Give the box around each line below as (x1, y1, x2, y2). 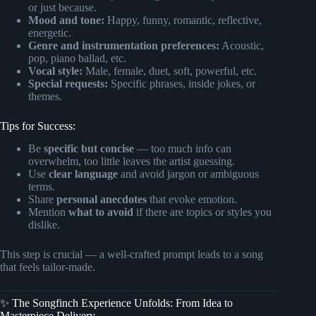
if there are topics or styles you (133, 206, 272, 219)
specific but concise (44, 142, 134, 155)
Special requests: (28, 77, 108, 90)
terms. (28, 181, 55, 193)
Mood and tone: (28, 13, 104, 26)
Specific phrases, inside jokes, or (108, 77, 255, 90)
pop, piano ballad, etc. (28, 51, 126, 64)
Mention (28, 206, 68, 219)
